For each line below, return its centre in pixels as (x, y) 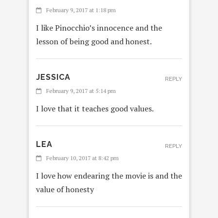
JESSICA (53, 77)
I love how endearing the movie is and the (109, 176)
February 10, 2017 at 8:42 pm (82, 158)
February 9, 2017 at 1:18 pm (81, 10)
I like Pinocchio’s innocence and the (99, 28)
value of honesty (65, 190)
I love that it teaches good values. (95, 109)
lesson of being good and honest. (94, 42)
